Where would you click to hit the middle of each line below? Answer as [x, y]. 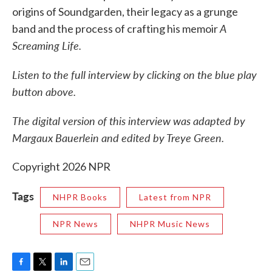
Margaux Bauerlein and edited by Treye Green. [118, 138]
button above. [45, 92]
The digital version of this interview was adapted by [129, 121]
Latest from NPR [175, 197]
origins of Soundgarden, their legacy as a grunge [125, 12]
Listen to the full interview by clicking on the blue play [134, 75]
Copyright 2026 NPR [61, 167]
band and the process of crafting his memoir [116, 29]
